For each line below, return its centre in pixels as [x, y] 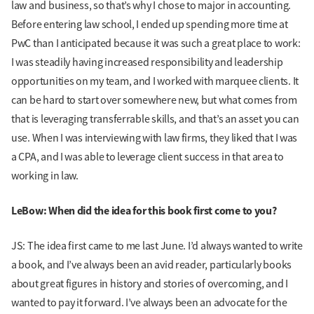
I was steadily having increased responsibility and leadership [147, 62]
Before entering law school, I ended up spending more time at [150, 24]
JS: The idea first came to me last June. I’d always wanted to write [157, 246]
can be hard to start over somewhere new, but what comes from [154, 100]
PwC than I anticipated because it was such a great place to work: [156, 43]
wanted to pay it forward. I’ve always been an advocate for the [149, 302]
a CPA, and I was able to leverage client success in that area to [148, 157]
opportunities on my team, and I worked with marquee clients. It [155, 81]
